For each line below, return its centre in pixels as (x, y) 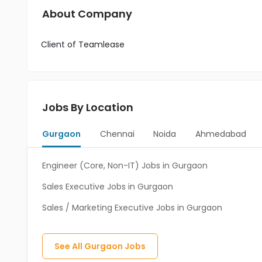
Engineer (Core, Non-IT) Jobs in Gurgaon (125, 166)
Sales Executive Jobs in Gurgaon (108, 187)
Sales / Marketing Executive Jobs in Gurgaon (132, 208)
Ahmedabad (220, 134)
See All (69, 246)
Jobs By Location (88, 107)
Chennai (117, 134)
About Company (87, 14)
